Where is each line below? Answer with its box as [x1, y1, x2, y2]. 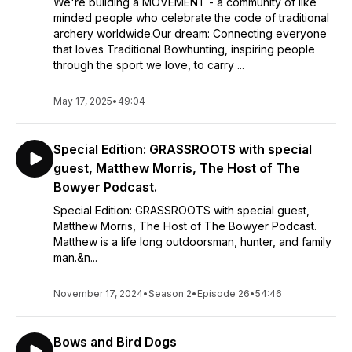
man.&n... [53, 251, 97, 264]
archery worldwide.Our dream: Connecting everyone [53, 27, 327, 40]
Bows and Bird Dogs [53, 334, 177, 350]
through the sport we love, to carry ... [53, 58, 244, 71]
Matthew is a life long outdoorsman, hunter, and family [53, 235, 332, 248]
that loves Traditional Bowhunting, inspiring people [53, 42, 315, 56]
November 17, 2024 [53, 288, 143, 299]
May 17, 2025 [53, 95, 112, 107]
